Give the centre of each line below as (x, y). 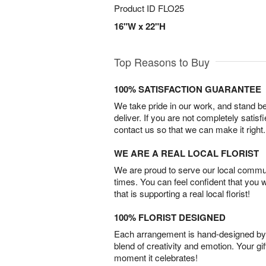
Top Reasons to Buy (162, 62)
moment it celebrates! (156, 257)
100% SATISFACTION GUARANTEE (188, 89)
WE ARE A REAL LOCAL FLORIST (186, 153)
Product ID (136, 8)
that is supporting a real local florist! (182, 193)
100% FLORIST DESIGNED (170, 217)
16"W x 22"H (140, 26)
